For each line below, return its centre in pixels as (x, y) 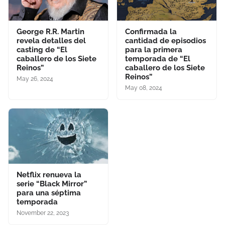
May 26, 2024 (35, 79)
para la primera (154, 50)
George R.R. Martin (50, 32)
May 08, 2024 (144, 88)
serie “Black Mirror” (52, 184)
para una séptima (49, 193)
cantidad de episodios (165, 41)
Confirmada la (151, 32)
